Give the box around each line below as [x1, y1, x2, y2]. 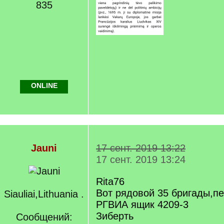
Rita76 [96, 176, 124, 187]
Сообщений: [15, 211, 72, 222]
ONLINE [30, 81, 57, 89]
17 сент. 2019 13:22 [96, 142, 185, 153]
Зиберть [96, 210, 133, 221]
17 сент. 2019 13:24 [96, 154, 185, 165]
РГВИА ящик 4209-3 [96, 199, 188, 210]
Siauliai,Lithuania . [4, 188, 84, 199]
